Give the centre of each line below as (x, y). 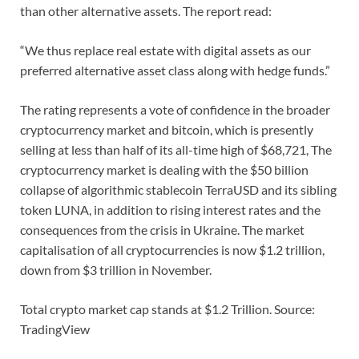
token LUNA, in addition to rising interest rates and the (170, 210)
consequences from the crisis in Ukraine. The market (162, 230)
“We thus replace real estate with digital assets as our (165, 50)
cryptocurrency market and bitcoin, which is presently (167, 130)
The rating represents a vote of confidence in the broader (175, 110)
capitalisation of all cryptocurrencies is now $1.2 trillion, (172, 250)
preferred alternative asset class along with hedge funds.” (175, 71)
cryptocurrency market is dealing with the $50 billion (164, 170)
